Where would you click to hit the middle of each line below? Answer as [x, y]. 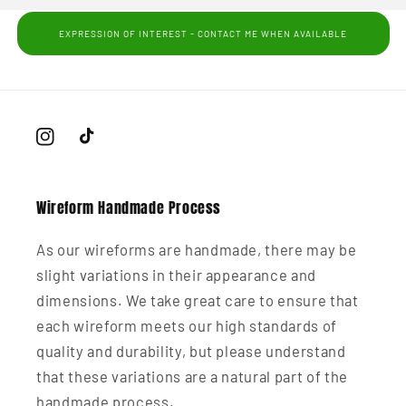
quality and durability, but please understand [191, 351]
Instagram [69, 147]
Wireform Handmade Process [129, 208]
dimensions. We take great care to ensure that [198, 300]
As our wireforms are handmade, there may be [197, 250]
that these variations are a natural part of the [193, 377]
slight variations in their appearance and [177, 275]
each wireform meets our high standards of [187, 326]
